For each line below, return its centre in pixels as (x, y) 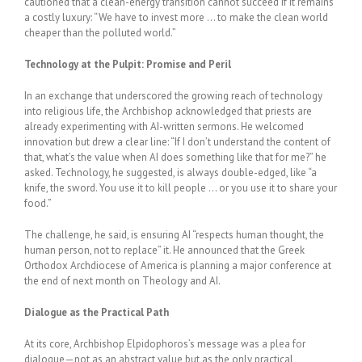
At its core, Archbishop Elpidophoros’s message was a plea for (165, 344)
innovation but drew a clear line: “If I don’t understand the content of (177, 142)
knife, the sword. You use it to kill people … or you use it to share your (181, 188)
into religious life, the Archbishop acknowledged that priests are (168, 111)
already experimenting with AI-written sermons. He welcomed (164, 126)
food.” (38, 203)
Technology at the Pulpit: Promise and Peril (128, 64)
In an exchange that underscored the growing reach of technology (173, 96)
